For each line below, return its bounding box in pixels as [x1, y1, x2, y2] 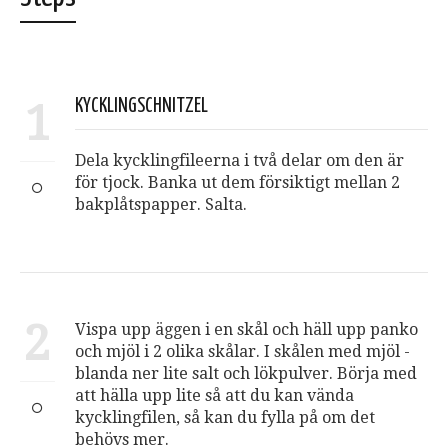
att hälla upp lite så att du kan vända [75, 386, 354, 406]
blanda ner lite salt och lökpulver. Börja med [75, 364, 417, 384]
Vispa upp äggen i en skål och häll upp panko [75, 320, 418, 340]
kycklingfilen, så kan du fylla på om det [75, 408, 375, 428]
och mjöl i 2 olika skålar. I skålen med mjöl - [75, 342, 410, 362]
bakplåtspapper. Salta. [75, 195, 247, 215]
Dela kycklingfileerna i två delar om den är [75, 151, 404, 171]
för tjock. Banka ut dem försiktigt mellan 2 [75, 173, 400, 193]
